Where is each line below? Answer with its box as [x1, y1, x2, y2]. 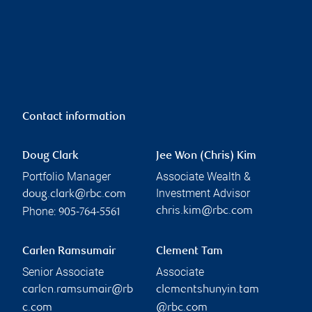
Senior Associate [22, 265, 104, 279]
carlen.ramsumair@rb [22, 283, 133, 296]
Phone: [22, 204, 58, 218]
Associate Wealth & [156, 169, 251, 183]
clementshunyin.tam [156, 283, 259, 296]
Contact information [22, 111, 125, 123]
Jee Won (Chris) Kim [156, 150, 256, 162]
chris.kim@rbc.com [156, 205, 253, 217]
